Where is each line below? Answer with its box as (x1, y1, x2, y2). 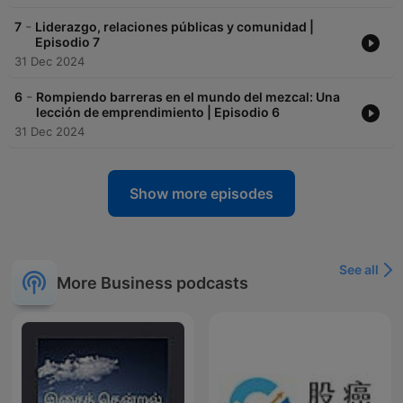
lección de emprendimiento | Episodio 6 (36, 104, 280, 121)
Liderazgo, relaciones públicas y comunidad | (35, 19, 314, 35)
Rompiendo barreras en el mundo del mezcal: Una (36, 89, 340, 105)
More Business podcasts (57, 273, 248, 292)
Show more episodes (130, 184, 273, 203)
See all (339, 262, 379, 278)
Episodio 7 (35, 34, 100, 50)
